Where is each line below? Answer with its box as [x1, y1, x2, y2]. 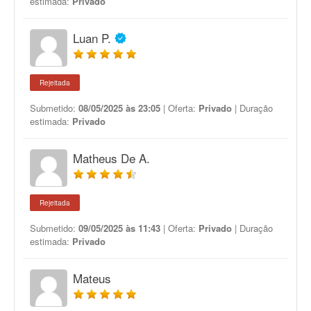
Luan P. [73, 29, 111, 47]
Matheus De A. [73, 149, 150, 167]
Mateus [73, 269, 111, 287]
